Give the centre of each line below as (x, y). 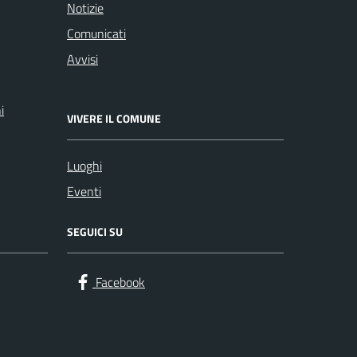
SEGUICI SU (95, 231)
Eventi (84, 191)
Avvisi (82, 59)
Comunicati (96, 33)
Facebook (120, 282)
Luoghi (84, 165)
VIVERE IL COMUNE (114, 118)
